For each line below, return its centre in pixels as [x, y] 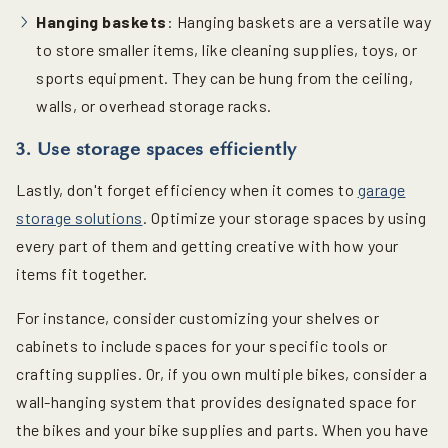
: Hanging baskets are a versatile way [298, 21]
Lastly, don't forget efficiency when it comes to [187, 189]
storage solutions [79, 217]
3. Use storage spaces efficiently [156, 148]
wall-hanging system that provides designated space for [216, 401]
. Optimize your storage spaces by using [284, 217]
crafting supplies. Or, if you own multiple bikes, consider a [221, 373]
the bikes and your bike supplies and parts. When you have [222, 429]
